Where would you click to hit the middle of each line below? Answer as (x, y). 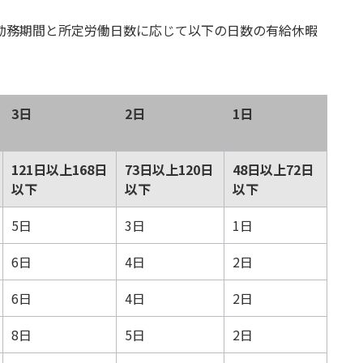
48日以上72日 (273, 169)
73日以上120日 (169, 169)
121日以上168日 (59, 169)
